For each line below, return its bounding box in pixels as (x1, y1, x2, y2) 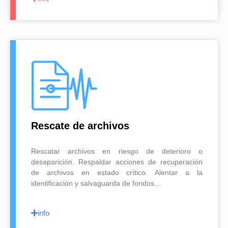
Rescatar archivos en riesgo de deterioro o (31, 147, 203, 156)
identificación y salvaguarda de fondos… (31, 179, 161, 188)
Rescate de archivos (31, 120, 129, 132)
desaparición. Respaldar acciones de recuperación (31, 158, 203, 166)
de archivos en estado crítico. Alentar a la (31, 168, 203, 177)
